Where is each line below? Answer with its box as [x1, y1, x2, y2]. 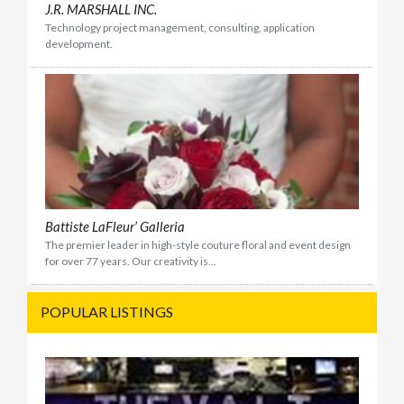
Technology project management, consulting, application [45, 20, 315, 34]
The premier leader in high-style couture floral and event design [45, 238, 351, 252]
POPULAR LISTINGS [40, 303, 173, 321]
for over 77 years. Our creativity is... [45, 254, 216, 269]
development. [45, 36, 113, 50]
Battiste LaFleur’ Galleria [45, 218, 185, 235]
